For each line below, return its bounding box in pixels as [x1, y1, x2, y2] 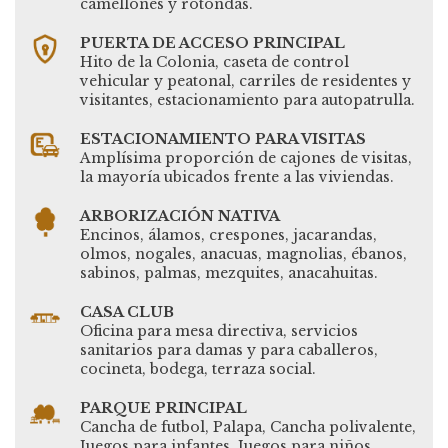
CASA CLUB [80, 302, 174, 321]
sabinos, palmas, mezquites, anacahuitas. [80, 263, 378, 282]
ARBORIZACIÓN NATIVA [80, 206, 280, 225]
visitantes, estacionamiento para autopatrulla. [80, 90, 415, 109]
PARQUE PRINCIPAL [80, 398, 247, 417]
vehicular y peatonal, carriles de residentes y [80, 71, 411, 90]
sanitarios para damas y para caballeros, [80, 340, 378, 359]
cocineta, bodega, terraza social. [80, 359, 316, 378]
